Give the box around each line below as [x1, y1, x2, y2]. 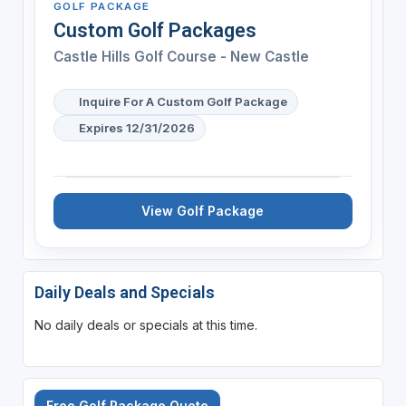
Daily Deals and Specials [34, 282, 215, 302]
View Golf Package [141, 202, 265, 218]
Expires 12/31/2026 [78, 120, 195, 135]
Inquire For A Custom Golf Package [78, 93, 287, 109]
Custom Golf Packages [53, 18, 256, 42]
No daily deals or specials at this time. [34, 316, 257, 333]
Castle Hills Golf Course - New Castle [53, 47, 309, 65]
